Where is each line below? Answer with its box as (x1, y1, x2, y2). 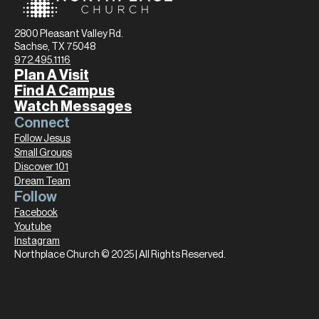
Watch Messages (14, 100, 132, 114)
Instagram (14, 236, 60, 246)
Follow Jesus (14, 134, 70, 144)
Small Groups (14, 148, 72, 158)
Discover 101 (14, 162, 68, 172)
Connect (14, 116, 70, 130)
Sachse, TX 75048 (14, 42, 95, 52)
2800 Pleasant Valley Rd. (14, 29, 123, 39)
